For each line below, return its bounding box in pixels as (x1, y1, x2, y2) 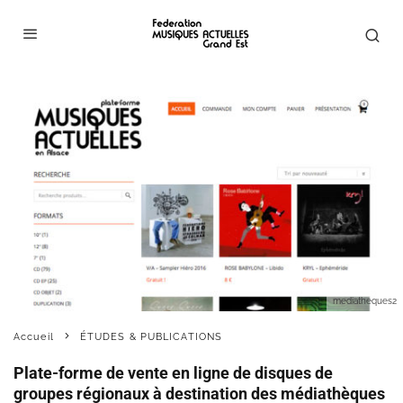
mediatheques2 (333, 295, 397, 306)
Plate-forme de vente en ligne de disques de (13, 363, 333, 382)
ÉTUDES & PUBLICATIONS (79, 330, 223, 343)
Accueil (13, 330, 54, 343)
